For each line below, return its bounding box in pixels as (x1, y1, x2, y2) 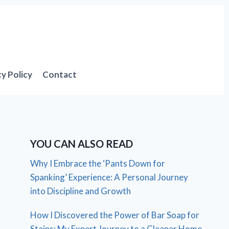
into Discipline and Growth (30, 185, 131, 196)
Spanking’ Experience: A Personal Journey (30, 171, 189, 182)
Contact (42, 69, 77, 80)
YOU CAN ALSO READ (30, 137, 133, 150)
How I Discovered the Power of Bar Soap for (30, 209, 200, 220)
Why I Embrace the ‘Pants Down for (30, 157, 166, 169)
